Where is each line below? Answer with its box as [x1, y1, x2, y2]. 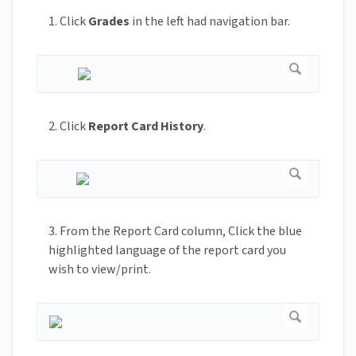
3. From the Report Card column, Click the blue [48, 222, 302, 241]
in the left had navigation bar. [130, 13, 290, 31]
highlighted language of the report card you [48, 242, 286, 260]
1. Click [48, 13, 88, 31]
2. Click [48, 118, 88, 136]
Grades [88, 13, 130, 31]
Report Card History [88, 118, 203, 136]
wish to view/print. [48, 261, 151, 279]
